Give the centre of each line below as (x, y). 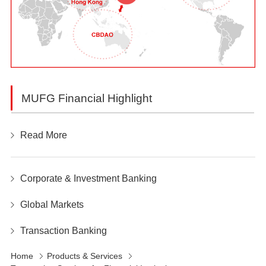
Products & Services (85, 256)
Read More (44, 135)
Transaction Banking (64, 231)
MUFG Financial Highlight (87, 98)
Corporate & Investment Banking (88, 179)
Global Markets (52, 205)
